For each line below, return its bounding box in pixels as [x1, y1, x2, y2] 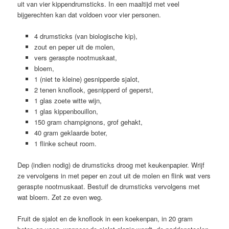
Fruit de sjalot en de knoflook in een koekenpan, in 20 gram [17, 214, 193, 224]
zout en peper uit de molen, [34, 41, 115, 52]
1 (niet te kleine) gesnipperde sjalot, [34, 74, 140, 84]
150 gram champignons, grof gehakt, [34, 117, 143, 127]
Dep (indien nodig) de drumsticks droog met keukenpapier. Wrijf [17, 159, 205, 170]
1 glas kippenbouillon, [34, 106, 98, 116]
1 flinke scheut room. [34, 138, 97, 148]
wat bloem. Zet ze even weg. [17, 192, 103, 202]
